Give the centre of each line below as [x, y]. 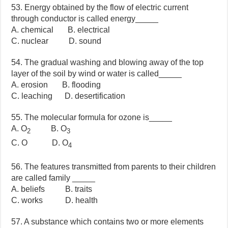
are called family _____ [53, 178]
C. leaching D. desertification [68, 96]
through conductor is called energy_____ [85, 19]
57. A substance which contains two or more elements [108, 221]
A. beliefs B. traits [52, 189]
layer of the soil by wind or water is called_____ [97, 74]
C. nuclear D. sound [56, 41]
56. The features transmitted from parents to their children [114, 166]
